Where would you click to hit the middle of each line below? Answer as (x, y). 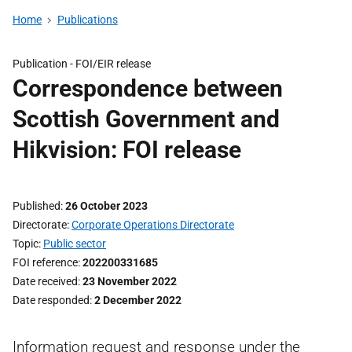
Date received (45, 281)
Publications (87, 20)
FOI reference (45, 262)
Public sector (75, 244)
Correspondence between (148, 88)
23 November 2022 (130, 281)
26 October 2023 (106, 206)
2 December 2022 (138, 300)
